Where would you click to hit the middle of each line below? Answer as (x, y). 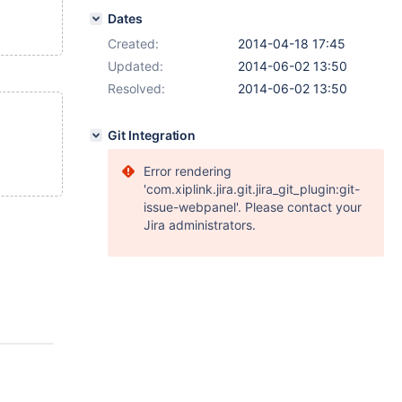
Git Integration (152, 135)
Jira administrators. (200, 225)
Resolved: (136, 88)
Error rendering (188, 171)
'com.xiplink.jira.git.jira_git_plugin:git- (252, 189)
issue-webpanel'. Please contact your (253, 207)
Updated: (135, 66)
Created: (133, 44)
